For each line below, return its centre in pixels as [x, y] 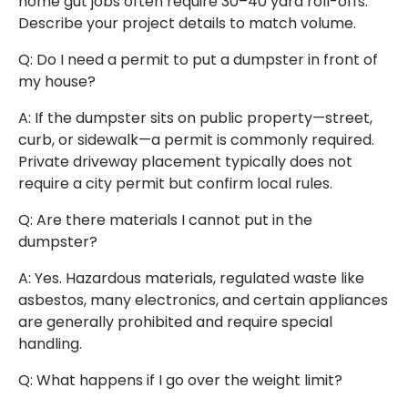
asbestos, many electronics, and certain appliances [203, 301]
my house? [57, 82]
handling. [50, 344]
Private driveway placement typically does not [185, 162]
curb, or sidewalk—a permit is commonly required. [196, 140]
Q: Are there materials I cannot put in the [165, 220]
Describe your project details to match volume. [187, 24]
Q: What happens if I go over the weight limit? [180, 381]
